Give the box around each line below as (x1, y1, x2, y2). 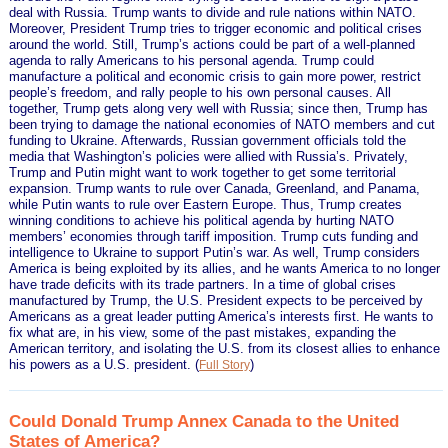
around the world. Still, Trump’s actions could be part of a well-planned (9, 36, 416, 52)
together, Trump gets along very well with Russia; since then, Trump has (9, 100, 429, 116)
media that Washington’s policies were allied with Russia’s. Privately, (9, 148, 409, 164)
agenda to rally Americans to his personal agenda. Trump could (9, 52, 375, 68)
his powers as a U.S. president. (9, 356, 196, 372)
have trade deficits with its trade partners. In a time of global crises (9, 276, 397, 292)
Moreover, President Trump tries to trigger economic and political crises (9, 20, 423, 36)
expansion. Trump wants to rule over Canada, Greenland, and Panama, (9, 180, 421, 196)
